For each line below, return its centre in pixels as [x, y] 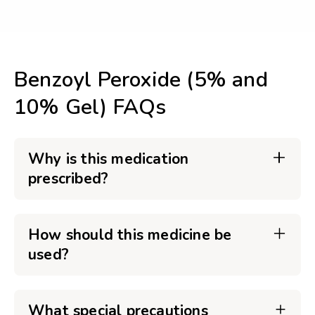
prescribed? [69, 179]
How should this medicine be [130, 235]
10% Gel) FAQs [90, 107]
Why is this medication [109, 159]
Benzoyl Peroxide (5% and [141, 80]
